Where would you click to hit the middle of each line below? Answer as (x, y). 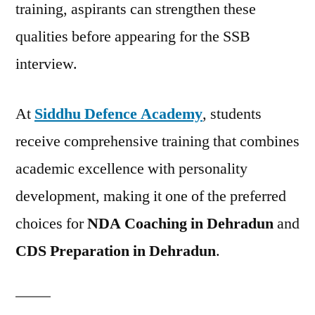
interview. (46, 64)
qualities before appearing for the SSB (133, 37)
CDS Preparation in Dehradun (116, 251)
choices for (51, 224)
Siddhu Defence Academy (118, 114)
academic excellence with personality (131, 169)
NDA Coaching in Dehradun (180, 224)
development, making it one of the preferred (151, 196)
